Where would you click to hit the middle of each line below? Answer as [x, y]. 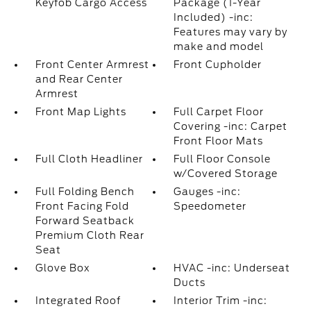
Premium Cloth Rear [90, 235]
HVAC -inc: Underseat [232, 268]
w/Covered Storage [226, 174]
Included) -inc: [214, 17]
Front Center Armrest [92, 65]
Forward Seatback [85, 221]
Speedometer [210, 206]
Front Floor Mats [219, 141]
